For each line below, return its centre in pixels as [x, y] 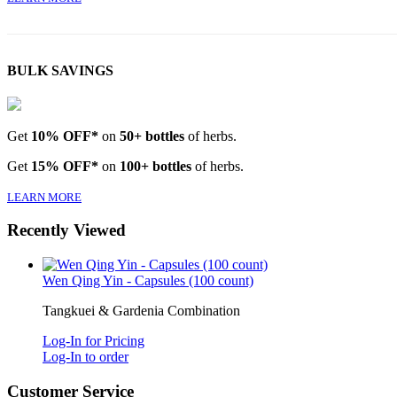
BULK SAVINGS [60, 71]
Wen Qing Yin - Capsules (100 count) [148, 280]
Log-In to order [86, 356]
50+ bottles [152, 136]
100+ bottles [156, 166]
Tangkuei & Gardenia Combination [141, 310]
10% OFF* [65, 136]
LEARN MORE [44, 197]
